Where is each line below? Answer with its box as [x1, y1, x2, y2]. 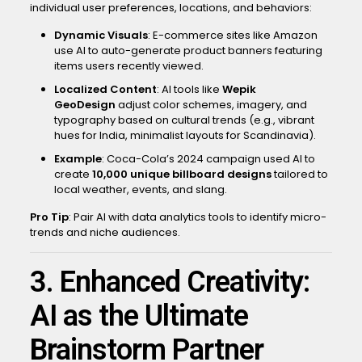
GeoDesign [53, 97, 116, 112]
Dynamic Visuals [53, 27, 148, 43]
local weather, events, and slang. [53, 182, 227, 197]
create [53, 166, 92, 182]
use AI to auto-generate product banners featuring [53, 43, 322, 58]
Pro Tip [29, 209, 69, 225]
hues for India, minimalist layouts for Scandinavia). [53, 128, 316, 143]
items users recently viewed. [53, 58, 204, 74]
